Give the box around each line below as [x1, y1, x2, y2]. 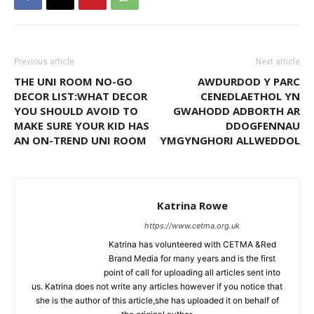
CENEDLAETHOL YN [200, 89, 300, 104]
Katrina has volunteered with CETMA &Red [108, 239, 276, 250]
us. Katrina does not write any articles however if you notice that [32, 281, 282, 292]
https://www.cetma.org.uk [144, 221, 240, 231]
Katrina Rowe [156, 198, 228, 213]
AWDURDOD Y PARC [198, 74, 300, 89]
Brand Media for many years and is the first [109, 253, 275, 264]
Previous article [14, 57, 74, 67]
